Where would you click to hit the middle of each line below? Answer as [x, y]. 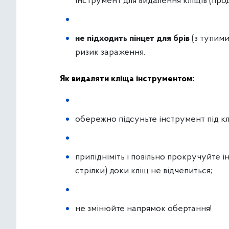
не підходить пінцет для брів [132, 39]
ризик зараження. [110, 52]
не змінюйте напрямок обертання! [143, 209]
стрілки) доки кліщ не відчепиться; [144, 171]
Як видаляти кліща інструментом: [127, 79]
